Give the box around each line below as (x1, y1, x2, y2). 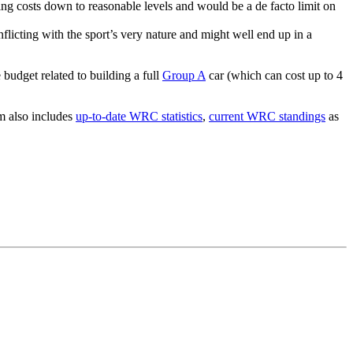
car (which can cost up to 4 (206, 69, 343, 83)
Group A (162, 69, 206, 83)
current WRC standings (209, 110, 325, 124)
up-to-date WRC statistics (76, 110, 203, 124)
